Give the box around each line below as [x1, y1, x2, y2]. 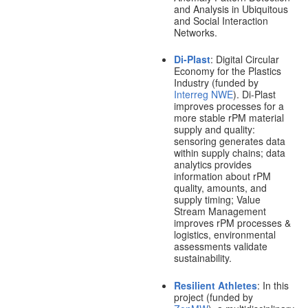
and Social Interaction [173, 14, 268, 28]
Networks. [173, 25, 217, 40]
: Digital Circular [210, 52, 279, 67]
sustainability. [173, 251, 232, 265]
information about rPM [173, 169, 271, 184]
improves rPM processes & [173, 216, 291, 230]
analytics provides [173, 157, 252, 172]
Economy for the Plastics [173, 64, 281, 78]
